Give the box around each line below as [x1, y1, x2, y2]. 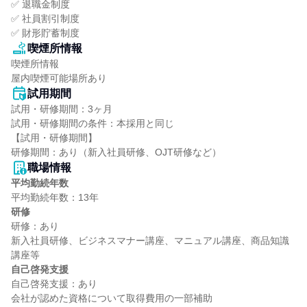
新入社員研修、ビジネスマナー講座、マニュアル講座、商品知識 [11, 235, 289, 246]
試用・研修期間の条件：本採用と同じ [11, 118, 174, 129]
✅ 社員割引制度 [11, 13, 79, 24]
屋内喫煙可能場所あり [11, 73, 107, 84]
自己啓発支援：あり [11, 278, 97, 289]
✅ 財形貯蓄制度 [11, 27, 79, 38]
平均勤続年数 [11, 177, 69, 188]
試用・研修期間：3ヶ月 [11, 103, 112, 114]
